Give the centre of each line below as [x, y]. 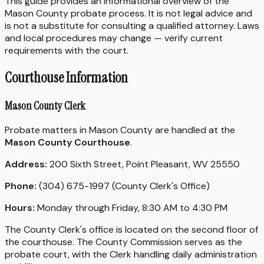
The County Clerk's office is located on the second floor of [131, 230]
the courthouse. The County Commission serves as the [123, 242]
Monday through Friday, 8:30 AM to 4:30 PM [131, 208]
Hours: [20, 208]
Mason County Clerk [45, 105]
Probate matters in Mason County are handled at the [120, 130]
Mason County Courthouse [67, 143]
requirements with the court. [67, 50]
